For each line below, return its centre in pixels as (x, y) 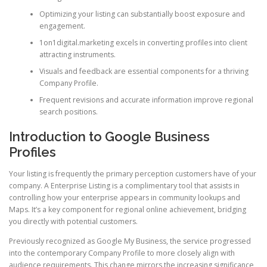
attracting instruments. (77, 55)
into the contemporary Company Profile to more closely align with (122, 253)
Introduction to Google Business (109, 137)
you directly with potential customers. (73, 221)
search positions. (68, 112)
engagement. (62, 26)
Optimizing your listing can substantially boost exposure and (142, 14)
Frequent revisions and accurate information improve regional (146, 100)
